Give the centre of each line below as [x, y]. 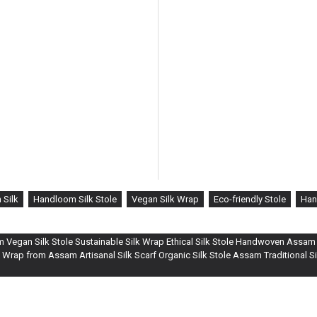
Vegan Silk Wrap [165, 199]
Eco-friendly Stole [250, 199]
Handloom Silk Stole [75, 199]
